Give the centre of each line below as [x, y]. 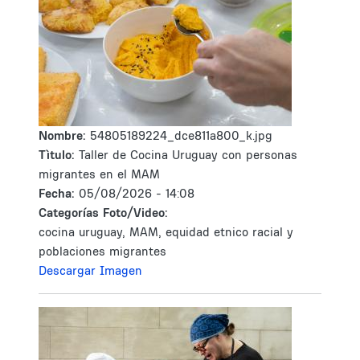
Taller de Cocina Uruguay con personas [188, 155]
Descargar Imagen [90, 270]
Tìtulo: [57, 155]
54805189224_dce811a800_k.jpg [181, 135]
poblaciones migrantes [102, 251]
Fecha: [59, 193]
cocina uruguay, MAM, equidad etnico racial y [166, 232]
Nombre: [64, 135]
